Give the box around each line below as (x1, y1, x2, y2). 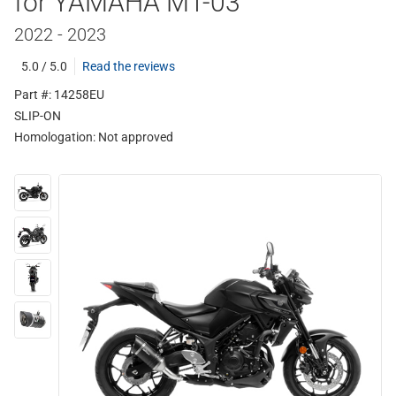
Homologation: (14, 130, 98, 144)
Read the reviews (82, 59, 175, 73)
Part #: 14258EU (14, 88, 104, 102)
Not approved (98, 130, 173, 144)
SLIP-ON (14, 109, 61, 123)
